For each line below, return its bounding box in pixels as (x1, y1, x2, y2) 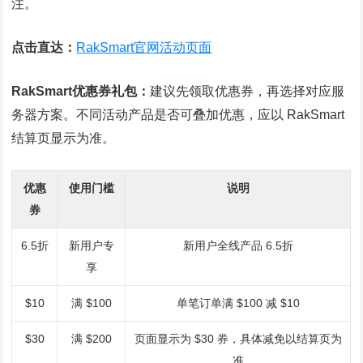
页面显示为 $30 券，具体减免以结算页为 (134, 332, 342, 345)
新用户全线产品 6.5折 (182, 239, 293, 252)
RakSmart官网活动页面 (76, 41, 212, 54)
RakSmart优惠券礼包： (11, 84, 151, 98)
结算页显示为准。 (11, 131, 116, 145)
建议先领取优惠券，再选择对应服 (150, 84, 345, 98)
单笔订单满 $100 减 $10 (176, 297, 300, 310)
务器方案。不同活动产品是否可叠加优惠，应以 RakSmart (11, 108, 345, 122)
